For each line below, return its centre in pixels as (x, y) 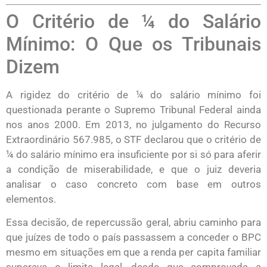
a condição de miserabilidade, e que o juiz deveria (133, 170)
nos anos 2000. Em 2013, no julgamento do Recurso (133, 125)
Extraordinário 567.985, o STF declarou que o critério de (133, 140)
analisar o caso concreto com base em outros (133, 184)
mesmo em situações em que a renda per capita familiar (133, 252)
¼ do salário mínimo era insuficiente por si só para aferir (133, 155)
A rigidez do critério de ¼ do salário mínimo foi (133, 95)
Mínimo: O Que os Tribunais (133, 44)
